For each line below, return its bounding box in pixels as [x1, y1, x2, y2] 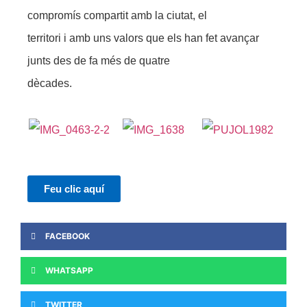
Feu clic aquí [44, 182, 104, 195]
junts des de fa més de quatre [27, 55, 170, 67]
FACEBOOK [45, 230, 90, 241]
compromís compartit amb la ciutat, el [27, 10, 207, 22]
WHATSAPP [45, 265, 93, 275]
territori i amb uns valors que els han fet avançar [27, 32, 259, 45]
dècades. [27, 77, 75, 90]
